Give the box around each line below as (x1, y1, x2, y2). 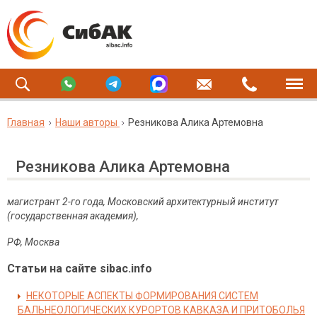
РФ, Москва (7, 236, 59, 248)
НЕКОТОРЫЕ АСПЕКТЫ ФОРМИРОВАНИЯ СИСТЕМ (26, 290, 258, 301)
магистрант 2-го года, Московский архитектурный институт (7, 196, 279, 207)
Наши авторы (55, 117, 117, 128)
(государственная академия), (7, 210, 139, 221)
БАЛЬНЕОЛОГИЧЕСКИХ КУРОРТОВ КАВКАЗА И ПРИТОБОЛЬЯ (18, 304, 305, 316)
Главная (7, 117, 45, 128)
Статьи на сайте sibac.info (7, 262, 152, 275)
